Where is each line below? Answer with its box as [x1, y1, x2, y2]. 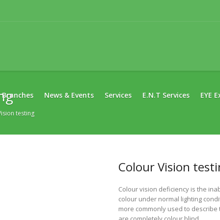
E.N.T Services [142, 90, 190, 100]
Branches [2, 90, 33, 100]
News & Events [44, 90, 94, 100]
